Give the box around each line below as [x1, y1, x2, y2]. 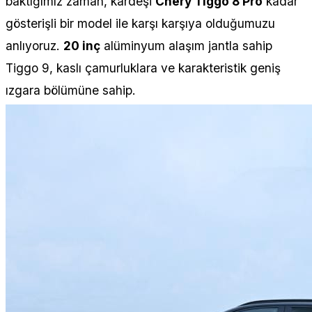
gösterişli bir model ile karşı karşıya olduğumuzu [6, 15, 275, 31]
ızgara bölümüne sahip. [6, 82, 136, 97]
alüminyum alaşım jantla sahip [100, 38, 272, 53]
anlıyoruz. [6, 38, 63, 53]
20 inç [63, 38, 100, 53]
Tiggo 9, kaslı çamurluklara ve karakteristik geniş [6, 60, 281, 75]
